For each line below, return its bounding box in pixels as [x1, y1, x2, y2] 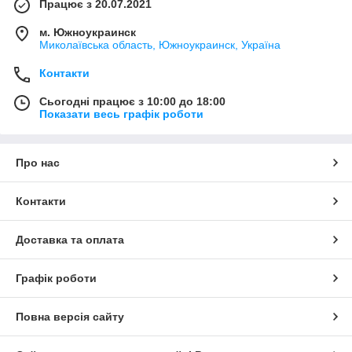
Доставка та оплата [16, 233, 124, 246]
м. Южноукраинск [39, 26, 136, 38]
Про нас [16, 156, 60, 169]
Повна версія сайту [16, 310, 124, 323]
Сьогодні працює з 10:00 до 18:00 [39, 95, 225, 108]
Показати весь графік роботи [39, 108, 203, 120]
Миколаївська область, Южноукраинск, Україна [39, 38, 280, 51]
